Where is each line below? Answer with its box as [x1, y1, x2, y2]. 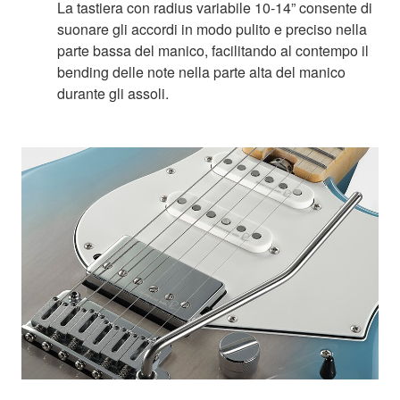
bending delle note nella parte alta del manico [57, 62, 346, 83]
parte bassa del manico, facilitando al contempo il [57, 40, 369, 62]
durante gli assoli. [57, 83, 169, 104]
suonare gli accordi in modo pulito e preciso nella [57, 19, 367, 40]
